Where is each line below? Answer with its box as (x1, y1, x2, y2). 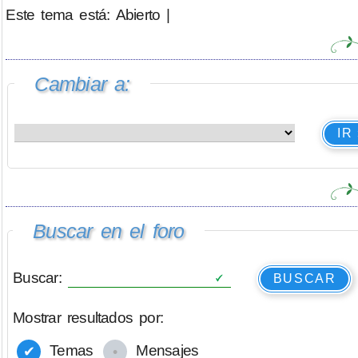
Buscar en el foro (33, 219, 185, 242)
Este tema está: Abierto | (6, 6, 170, 24)
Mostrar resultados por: (13, 309, 164, 327)
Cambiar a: (34, 72, 130, 95)
